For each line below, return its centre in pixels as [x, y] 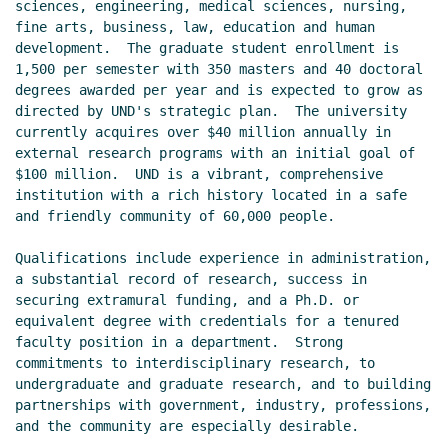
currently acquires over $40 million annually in [203, 132]
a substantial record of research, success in [191, 279]
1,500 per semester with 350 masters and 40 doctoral [219, 69]
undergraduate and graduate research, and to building [223, 384]
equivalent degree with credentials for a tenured [207, 321]
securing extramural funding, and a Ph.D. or [187, 300]
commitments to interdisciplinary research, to [195, 363]
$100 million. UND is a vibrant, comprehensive [199, 174]
